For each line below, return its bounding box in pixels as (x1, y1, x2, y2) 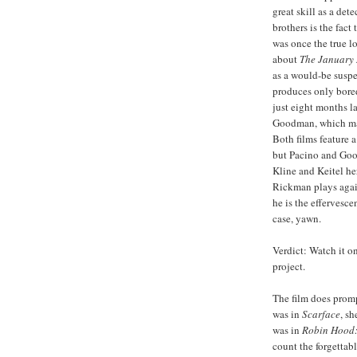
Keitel (317, 163, 343, 178)
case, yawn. (273, 211, 321, 226)
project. (273, 259, 305, 274)
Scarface (302, 307, 340, 322)
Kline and (273, 163, 317, 178)
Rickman (273, 179, 312, 194)
